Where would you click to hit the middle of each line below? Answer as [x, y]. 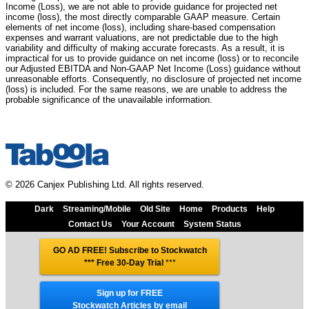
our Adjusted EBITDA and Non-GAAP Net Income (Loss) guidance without [153, 68]
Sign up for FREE [130, 293]
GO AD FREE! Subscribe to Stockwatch [130, 250]
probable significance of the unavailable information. [109, 99]
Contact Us [90, 224]
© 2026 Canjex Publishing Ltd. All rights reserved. [105, 184]
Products [230, 209]
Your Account [148, 224]
